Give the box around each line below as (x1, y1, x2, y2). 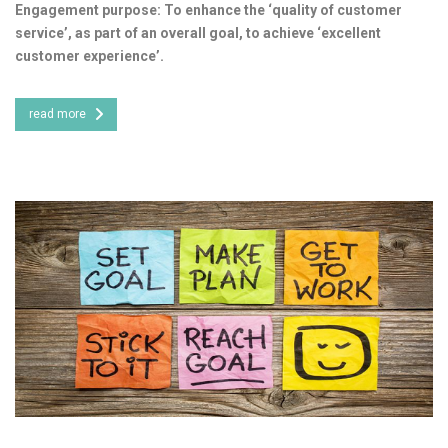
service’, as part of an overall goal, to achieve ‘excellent (15, 24, 381, 41)
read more (29, 106, 86, 121)
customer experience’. (15, 47, 164, 64)
